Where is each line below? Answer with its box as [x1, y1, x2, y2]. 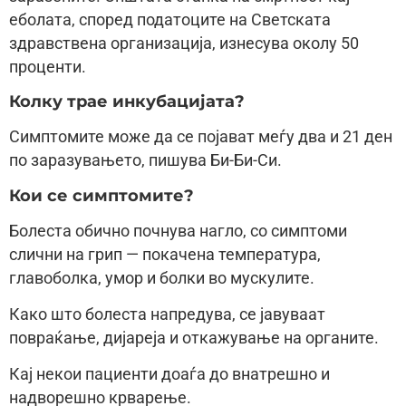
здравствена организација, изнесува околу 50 [9, 34, 359, 53]
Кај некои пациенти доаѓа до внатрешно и [9, 365, 330, 384]
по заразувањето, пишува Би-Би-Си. [9, 151, 282, 170]
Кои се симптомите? [9, 185, 194, 205]
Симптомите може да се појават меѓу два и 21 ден [9, 128, 392, 147]
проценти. [9, 57, 86, 76]
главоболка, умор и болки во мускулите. [9, 268, 314, 287]
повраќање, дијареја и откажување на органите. [9, 329, 379, 348]
